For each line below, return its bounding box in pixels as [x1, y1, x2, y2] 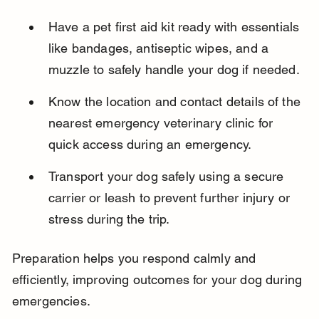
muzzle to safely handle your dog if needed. [48, 62, 300, 78]
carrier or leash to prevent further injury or [48, 190, 294, 206]
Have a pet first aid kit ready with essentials [48, 19, 303, 35]
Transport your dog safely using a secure [48, 169, 288, 184]
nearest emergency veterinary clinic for [48, 115, 277, 131]
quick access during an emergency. [48, 137, 252, 152]
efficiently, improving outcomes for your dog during [11, 272, 306, 288]
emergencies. [11, 293, 90, 309]
